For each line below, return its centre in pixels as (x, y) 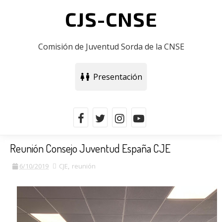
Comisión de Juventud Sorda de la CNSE (111, 47)
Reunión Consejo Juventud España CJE (90, 148)
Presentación (115, 77)
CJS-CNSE (111, 19)
